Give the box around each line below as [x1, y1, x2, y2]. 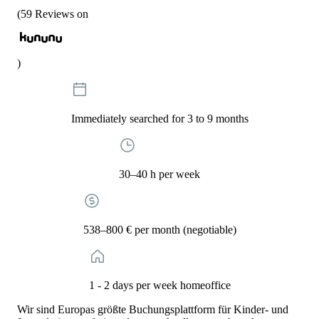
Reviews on [35, 8, 88, 20]
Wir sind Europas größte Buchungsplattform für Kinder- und [17, 303, 288, 315]
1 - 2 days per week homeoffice [88, 279, 231, 291]
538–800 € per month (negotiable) [83, 224, 236, 236]
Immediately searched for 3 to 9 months [70, 113, 249, 125]
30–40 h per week [119, 168, 200, 180]
